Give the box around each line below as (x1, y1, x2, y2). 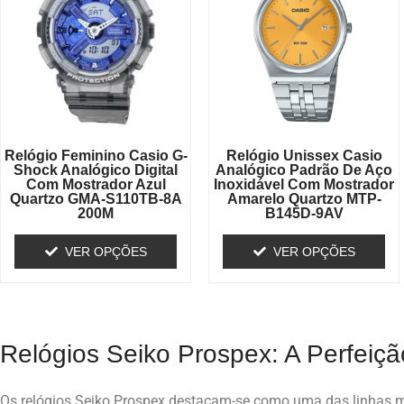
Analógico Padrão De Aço (216, 161, 393, 178)
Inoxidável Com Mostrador (214, 176, 395, 192)
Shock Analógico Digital (14, 161, 179, 178)
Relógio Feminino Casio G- (4, 147, 188, 163)
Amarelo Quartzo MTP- (226, 190, 381, 207)
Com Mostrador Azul (25, 176, 166, 192)
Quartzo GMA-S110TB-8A (9, 190, 182, 207)
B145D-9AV (264, 205, 344, 221)
